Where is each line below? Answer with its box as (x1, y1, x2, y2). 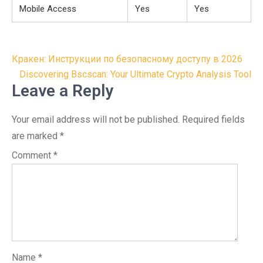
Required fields (182, 114, 245, 125)
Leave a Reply (12, 81, 113, 100)
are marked (12, 130, 60, 141)
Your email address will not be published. (12, 114, 180, 125)
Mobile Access (19, 4, 76, 14)
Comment (12, 150, 53, 161)
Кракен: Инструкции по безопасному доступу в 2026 (12, 53, 242, 65)
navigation (11, 68, 90, 87)
